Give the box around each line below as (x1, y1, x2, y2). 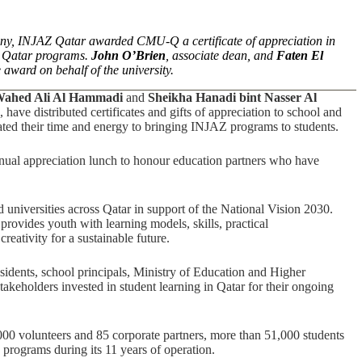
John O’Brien (91, 48, 166, 63)
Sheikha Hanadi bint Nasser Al (148, 90, 317, 104)
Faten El (276, 48, 323, 63)
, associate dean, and (166, 48, 276, 63)
